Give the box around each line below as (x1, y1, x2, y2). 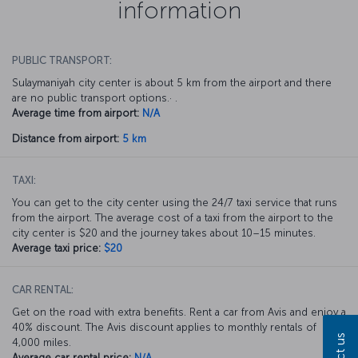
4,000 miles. (12, 336, 71, 348)
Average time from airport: (12, 106, 139, 119)
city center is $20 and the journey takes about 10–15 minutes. (12, 226, 316, 239)
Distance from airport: (12, 132, 119, 145)
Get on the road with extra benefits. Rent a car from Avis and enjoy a (12, 305, 346, 318)
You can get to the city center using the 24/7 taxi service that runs (12, 196, 337, 209)
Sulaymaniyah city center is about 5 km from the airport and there (12, 76, 332, 89)
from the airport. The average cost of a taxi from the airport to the (12, 211, 333, 224)
